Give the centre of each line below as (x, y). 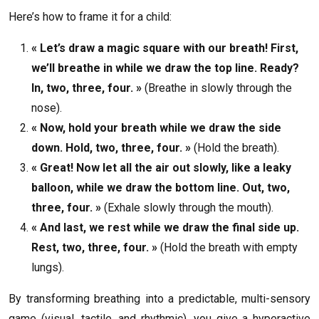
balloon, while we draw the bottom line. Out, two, (161, 188)
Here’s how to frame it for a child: (90, 17)
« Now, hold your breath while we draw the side (156, 128)
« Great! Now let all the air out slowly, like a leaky (161, 168)
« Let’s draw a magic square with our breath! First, (165, 48)
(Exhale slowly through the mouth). (187, 208)
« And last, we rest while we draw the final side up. (165, 228)
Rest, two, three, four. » (94, 248)
